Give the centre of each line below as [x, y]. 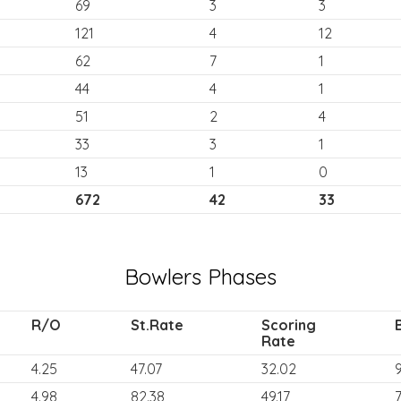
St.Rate [157, 325]
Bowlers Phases [200, 277]
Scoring [288, 325]
